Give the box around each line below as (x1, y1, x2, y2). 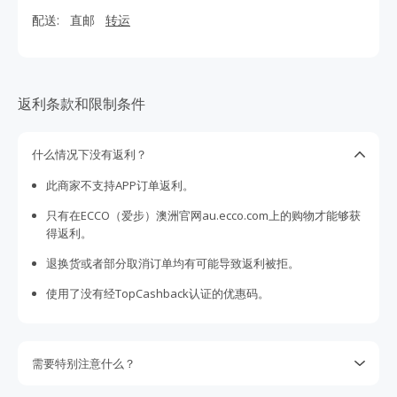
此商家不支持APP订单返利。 (46, 177, 194, 193)
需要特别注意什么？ (32, 355, 136, 371)
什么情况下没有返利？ (32, 146, 147, 162)
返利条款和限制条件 (18, 94, 145, 113)
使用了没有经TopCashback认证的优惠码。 (46, 285, 269, 301)
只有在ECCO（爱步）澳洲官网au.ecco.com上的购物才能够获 (46, 207, 361, 223)
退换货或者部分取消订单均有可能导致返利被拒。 (46, 255, 300, 271)
